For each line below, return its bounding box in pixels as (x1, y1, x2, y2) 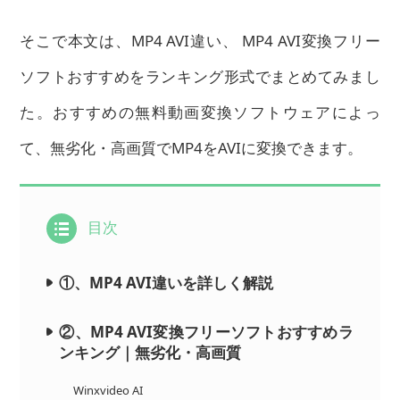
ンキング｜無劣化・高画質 (59, 341, 242, 362)
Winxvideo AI (73, 381, 144, 398)
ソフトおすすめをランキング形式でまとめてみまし (20, 65, 380, 87)
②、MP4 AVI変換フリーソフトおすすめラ (59, 321, 354, 342)
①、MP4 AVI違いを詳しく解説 (59, 271, 274, 293)
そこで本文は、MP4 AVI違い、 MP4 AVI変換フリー (20, 29, 380, 51)
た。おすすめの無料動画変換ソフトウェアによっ (20, 101, 380, 122)
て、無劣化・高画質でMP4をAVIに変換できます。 (20, 137, 363, 158)
